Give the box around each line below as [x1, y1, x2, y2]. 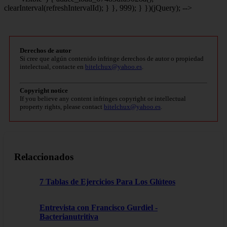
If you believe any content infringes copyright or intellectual [20, 95, 186, 103]
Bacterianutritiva [40, 212, 98, 221]
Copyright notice [20, 87, 68, 95]
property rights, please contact [20, 103, 104, 111]
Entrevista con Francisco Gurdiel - [40, 203, 158, 212]
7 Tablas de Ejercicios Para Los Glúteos [40, 177, 175, 186]
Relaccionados [14, 151, 73, 162]
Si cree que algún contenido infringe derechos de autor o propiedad [20, 55, 204, 63]
